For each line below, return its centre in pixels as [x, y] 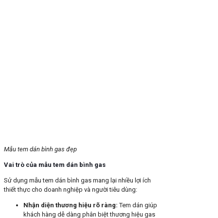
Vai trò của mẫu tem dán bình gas [55, 165]
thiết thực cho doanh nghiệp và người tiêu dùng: [71, 190]
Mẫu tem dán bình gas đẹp [40, 149]
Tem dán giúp [137, 205]
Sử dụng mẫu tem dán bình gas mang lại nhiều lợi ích [77, 181]
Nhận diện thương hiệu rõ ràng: [71, 205]
